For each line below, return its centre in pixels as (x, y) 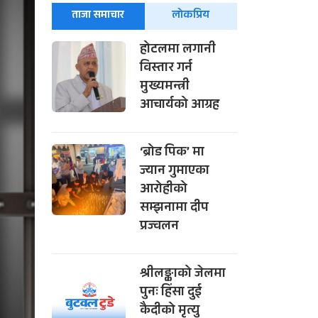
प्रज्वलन (160, 227)
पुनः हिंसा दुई (171, 294)
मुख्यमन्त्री (165, 88)
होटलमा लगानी (178, 51)
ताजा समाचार (98, 16)
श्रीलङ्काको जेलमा (183, 275)
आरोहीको (164, 191)
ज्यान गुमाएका (175, 172)
